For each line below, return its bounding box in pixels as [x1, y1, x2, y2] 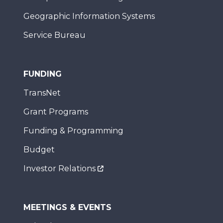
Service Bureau [23, 30, 86, 40]
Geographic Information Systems [23, 11, 155, 21]
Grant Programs [23, 107, 88, 116]
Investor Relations [23, 164, 96, 173]
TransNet [23, 88, 61, 98]
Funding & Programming [23, 126, 123, 135]
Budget [23, 145, 55, 154]
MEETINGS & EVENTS [23, 203, 111, 212]
